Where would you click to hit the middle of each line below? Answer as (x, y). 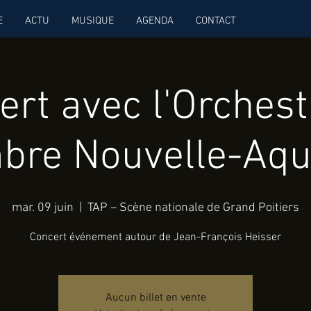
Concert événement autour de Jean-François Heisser (155, 237)
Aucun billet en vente (155, 298)
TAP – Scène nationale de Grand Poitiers (193, 208)
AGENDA (155, 21)
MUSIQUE (93, 21)
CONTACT (216, 21)
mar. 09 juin (43, 208)
